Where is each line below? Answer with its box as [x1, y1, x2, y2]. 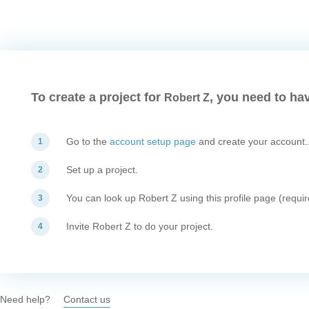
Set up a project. [66, 164, 138, 175]
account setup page [110, 136, 196, 147]
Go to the [66, 136, 110, 147]
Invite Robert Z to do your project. [66, 221, 213, 232]
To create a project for [31, 90, 164, 104]
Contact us [63, 294, 110, 305]
